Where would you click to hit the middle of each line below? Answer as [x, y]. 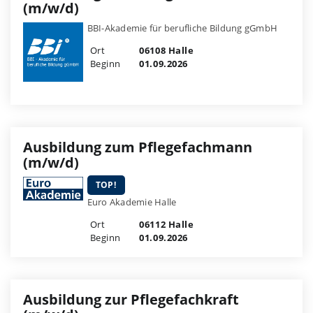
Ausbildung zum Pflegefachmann [138, 147]
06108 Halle [165, 50]
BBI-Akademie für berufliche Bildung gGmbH [182, 28]
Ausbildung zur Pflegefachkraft [131, 299]
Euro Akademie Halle [132, 202]
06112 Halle [165, 224]
